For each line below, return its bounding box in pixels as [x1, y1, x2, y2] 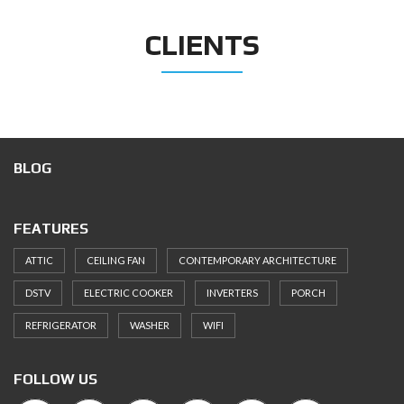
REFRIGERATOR [25, 319, 96, 331]
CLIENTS [144, 27, 260, 61]
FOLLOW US [14, 371, 97, 388]
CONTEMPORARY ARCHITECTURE [179, 254, 336, 266]
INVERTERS [207, 287, 258, 298]
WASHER [130, 319, 170, 331]
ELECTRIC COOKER [84, 287, 173, 298]
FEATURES [14, 220, 88, 237]
